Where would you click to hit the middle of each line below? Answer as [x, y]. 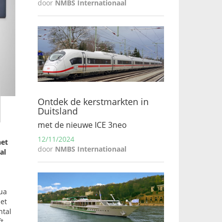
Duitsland [58, 111]
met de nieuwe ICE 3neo [82, 125]
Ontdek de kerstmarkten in [93, 102]
